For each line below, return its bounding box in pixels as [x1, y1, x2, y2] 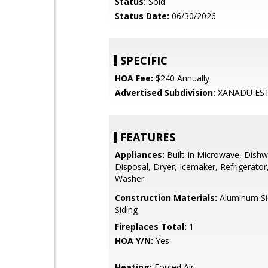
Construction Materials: [115, 192, 217, 203]
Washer [115, 173, 144, 184]
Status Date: [115, 10, 169, 22]
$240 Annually [153, 72, 209, 84]
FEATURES [120, 130, 175, 144]
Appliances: [115, 149, 165, 160]
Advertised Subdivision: [115, 87, 215, 98]
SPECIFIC [120, 53, 167, 68]
